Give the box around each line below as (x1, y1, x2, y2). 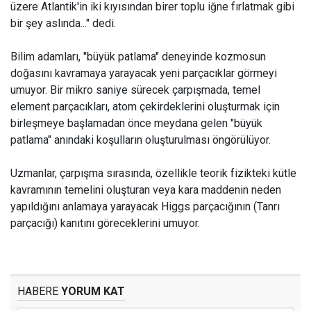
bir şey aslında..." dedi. (10, 17, 116, 30)
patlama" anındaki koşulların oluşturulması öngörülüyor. (10, 133, 271, 146)
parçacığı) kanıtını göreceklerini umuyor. (10, 217, 200, 230)
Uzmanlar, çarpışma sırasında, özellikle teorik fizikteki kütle (10, 167, 296, 180)
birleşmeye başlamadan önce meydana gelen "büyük (10, 117, 262, 130)
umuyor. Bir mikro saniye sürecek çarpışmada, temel (10, 83, 260, 96)
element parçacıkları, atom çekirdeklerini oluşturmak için (10, 100, 280, 113)
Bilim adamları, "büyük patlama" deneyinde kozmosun (10, 50, 266, 63)
